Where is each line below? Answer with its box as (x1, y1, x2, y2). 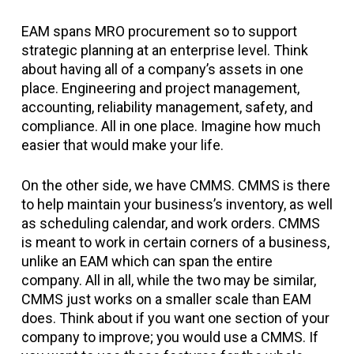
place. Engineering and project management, (21, 80, 299, 96)
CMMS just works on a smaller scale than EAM (21, 291, 311, 307)
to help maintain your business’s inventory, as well (21, 196, 333, 213)
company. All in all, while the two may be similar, (21, 272, 316, 288)
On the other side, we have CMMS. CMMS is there (21, 177, 330, 194)
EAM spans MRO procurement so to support (21, 23, 297, 40)
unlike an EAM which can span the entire (21, 253, 273, 269)
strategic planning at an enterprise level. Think (21, 42, 308, 58)
